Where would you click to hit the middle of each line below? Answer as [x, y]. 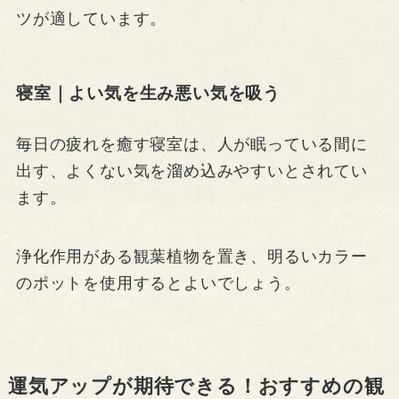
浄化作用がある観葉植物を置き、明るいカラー [191, 256]
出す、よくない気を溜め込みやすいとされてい [191, 171]
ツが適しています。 [91, 19]
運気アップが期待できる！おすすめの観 [196, 386]
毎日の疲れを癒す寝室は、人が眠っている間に [191, 144]
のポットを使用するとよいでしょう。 [158, 283]
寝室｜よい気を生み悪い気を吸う [148, 94]
